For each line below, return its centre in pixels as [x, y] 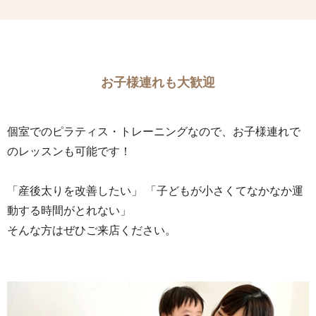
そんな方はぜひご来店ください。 [92, 231]
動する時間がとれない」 [69, 211]
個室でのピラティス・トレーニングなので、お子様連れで [154, 131]
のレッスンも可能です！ [69, 151]
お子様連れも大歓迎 [158, 83]
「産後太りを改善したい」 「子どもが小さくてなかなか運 [155, 191]
